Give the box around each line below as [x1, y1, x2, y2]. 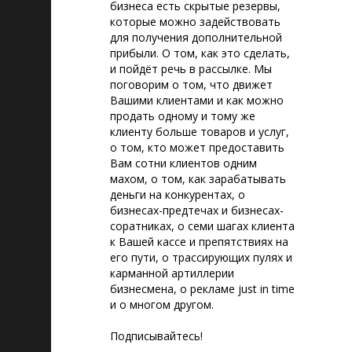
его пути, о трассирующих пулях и [110, 250, 292, 265]
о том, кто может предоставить [110, 140, 284, 155]
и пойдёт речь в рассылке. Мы [110, 61, 272, 76]
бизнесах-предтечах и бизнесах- [110, 203, 284, 218]
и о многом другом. [110, 297, 214, 312]
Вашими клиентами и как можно [110, 93, 284, 108]
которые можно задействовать [110, 14, 280, 29]
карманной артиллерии [110, 266, 234, 280]
